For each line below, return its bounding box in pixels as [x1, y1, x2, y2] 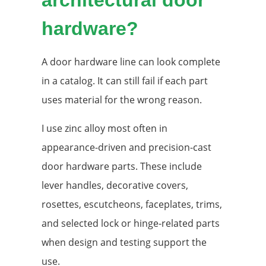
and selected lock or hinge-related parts [42, 216, 220, 230]
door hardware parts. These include [42, 159, 202, 173]
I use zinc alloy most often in [42, 121, 167, 135]
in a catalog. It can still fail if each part [42, 74, 208, 87]
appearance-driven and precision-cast [42, 140, 211, 154]
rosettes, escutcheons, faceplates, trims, [42, 197, 222, 211]
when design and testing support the [42, 235, 207, 249]
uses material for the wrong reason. [42, 93, 202, 106]
